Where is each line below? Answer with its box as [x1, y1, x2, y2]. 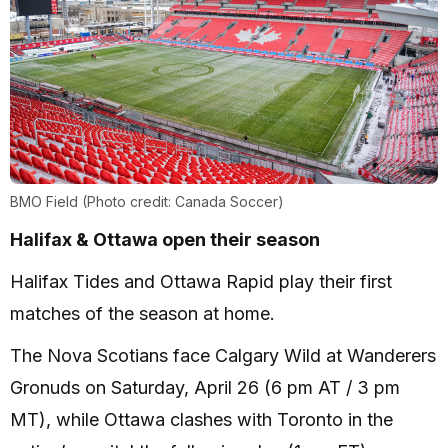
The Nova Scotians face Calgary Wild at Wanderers [10, 345, 436, 367]
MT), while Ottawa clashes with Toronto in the [10, 409, 393, 431]
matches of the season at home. [10, 303, 275, 325]
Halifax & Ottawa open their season [10, 229, 320, 251]
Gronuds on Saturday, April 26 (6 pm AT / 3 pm [10, 377, 400, 399]
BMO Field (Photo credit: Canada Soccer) [10, 193, 284, 211]
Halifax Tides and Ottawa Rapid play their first [10, 271, 392, 293]
